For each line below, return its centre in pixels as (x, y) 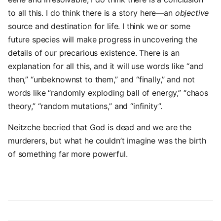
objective (192, 13)
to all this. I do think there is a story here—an (92, 13)
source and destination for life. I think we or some (99, 26)
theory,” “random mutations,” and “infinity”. (85, 106)
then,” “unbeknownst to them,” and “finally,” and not (102, 79)
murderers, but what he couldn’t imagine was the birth (107, 141)
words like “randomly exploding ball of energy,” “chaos (108, 93)
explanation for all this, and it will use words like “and (106, 66)
